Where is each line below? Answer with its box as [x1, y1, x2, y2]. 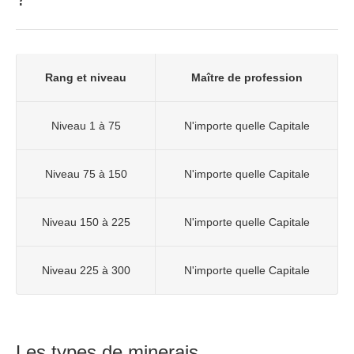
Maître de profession [190, 70, 303, 84]
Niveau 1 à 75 [51, 119, 121, 132]
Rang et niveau [45, 70, 126, 84]
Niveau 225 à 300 [41, 263, 130, 277]
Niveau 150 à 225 [41, 215, 130, 228]
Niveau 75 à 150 [44, 167, 127, 180]
